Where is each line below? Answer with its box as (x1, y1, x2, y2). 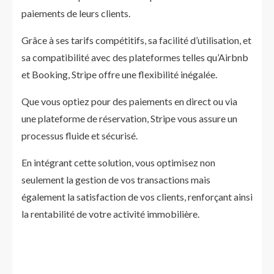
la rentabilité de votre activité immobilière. (21, 208, 199, 220)
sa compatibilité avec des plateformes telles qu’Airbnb (21, 51, 248, 63)
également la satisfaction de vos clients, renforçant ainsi (21, 191, 253, 202)
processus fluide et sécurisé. (21, 130, 138, 141)
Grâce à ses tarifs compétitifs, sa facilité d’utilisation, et (21, 34, 251, 46)
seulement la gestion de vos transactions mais (21, 174, 210, 185)
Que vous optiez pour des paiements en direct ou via (21, 95, 237, 107)
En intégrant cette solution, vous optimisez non (21, 157, 215, 168)
